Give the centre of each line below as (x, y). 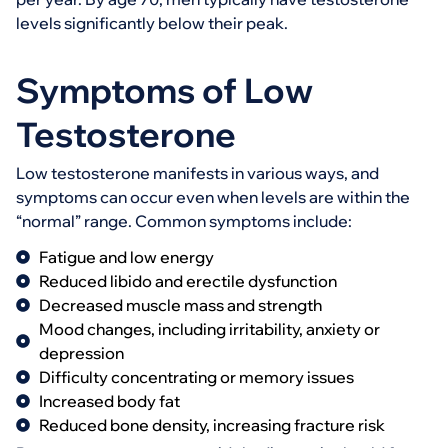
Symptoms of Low (164, 90)
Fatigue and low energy (126, 257)
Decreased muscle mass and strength (180, 305)
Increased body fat (109, 401)
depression (81, 353)
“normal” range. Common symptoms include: (184, 221)
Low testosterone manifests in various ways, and (197, 173)
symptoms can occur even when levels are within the (213, 197)
